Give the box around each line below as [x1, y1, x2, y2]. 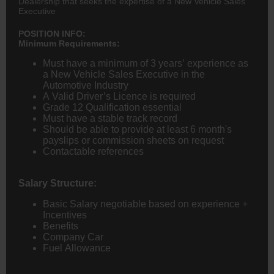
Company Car [43, 231, 106, 242]
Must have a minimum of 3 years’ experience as [43, 57, 248, 68]
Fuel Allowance [43, 242, 111, 253]
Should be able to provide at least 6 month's [43, 124, 232, 135]
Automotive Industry [43, 80, 128, 91]
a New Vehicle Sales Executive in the [43, 68, 205, 80]
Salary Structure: [18, 177, 97, 188]
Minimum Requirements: [18, 38, 120, 48]
